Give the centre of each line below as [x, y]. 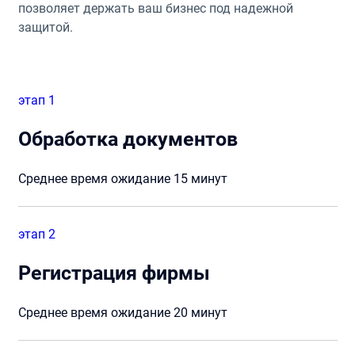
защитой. [45, 27]
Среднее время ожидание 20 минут [122, 313]
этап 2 [36, 234]
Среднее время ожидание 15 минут [122, 179]
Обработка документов [128, 139]
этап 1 [36, 100]
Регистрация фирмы [114, 273]
